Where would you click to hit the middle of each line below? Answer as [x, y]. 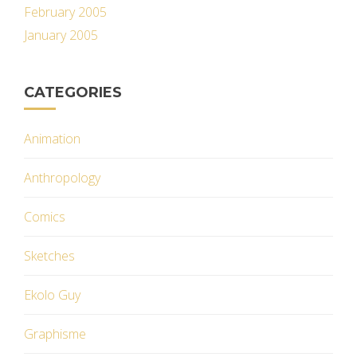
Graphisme [55, 334]
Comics [45, 217]
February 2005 [65, 12]
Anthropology [62, 178]
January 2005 [61, 35]
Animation [52, 139]
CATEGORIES [73, 92]
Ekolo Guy [52, 295]
